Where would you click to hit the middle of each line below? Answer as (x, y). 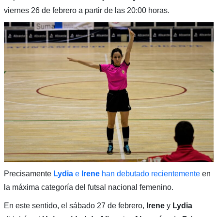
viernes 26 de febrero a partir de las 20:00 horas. (86, 10)
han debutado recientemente (150, 173)
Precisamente (27, 173)
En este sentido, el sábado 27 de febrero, (75, 205)
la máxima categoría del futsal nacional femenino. (88, 187)
